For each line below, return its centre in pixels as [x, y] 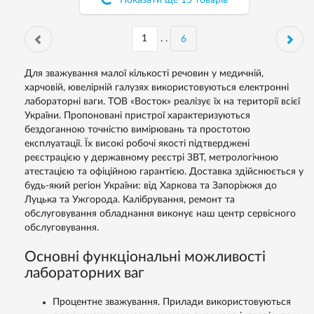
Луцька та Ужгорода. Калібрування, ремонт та [130, 200]
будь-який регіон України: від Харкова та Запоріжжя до [151, 186]
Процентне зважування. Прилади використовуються [172, 302]
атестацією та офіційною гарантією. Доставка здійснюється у [164, 172]
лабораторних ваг [84, 273]
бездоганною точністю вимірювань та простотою [137, 130]
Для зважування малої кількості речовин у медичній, [144, 74]
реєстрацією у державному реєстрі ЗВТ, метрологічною [151, 158]
